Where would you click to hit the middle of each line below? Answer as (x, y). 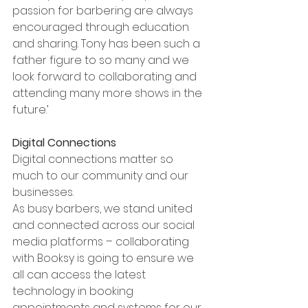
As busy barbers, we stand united (104, 208)
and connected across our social (105, 225)
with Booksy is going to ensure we (104, 258)
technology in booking (74, 291)
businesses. (44, 192)
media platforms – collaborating (102, 241)
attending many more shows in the (109, 93)
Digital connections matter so (94, 159)
